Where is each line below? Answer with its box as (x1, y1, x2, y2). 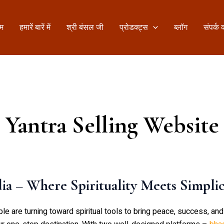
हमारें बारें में (19, 21, 51, 33)
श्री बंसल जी (66, 21, 104, 33)
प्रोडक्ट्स (119, 21, 148, 33)
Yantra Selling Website (5, 110, 219, 139)
